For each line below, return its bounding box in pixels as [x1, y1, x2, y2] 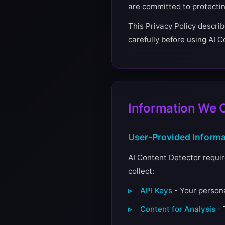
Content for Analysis [140, 204, 215, 214]
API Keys [140, 186, 172, 195]
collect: [128, 166, 154, 176]
